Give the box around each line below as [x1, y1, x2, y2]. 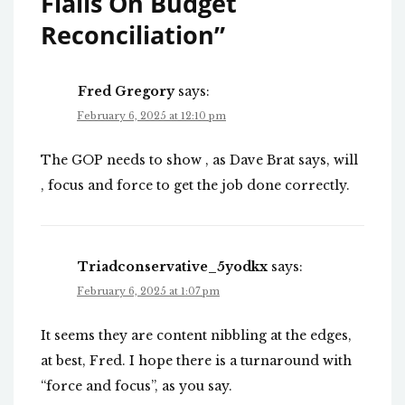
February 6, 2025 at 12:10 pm [77, 109, 226, 123]
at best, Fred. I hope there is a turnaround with [41, 353, 352, 370]
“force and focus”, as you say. [41, 378, 232, 395]
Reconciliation [41, 18, 214, 52]
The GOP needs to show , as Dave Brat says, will [41, 152, 358, 169]
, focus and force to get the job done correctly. [41, 177, 350, 194]
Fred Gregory [78, 83, 174, 100]
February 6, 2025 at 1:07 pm [77, 285, 220, 298]
